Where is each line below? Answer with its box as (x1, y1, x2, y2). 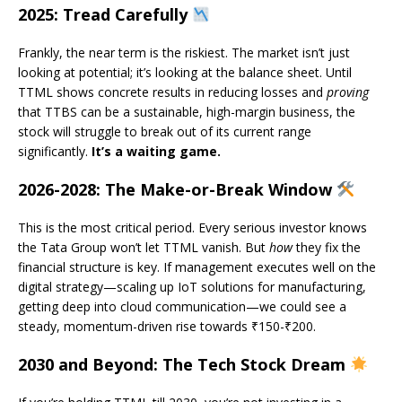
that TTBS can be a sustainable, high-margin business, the (18, 103, 355, 121)
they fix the (293, 239, 361, 257)
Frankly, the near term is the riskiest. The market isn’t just (18, 44, 350, 62)
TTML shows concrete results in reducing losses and (18, 83, 327, 101)
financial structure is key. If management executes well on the (18, 258, 376, 276)
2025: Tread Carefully (18, 4, 192, 26)
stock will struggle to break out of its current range (18, 123, 311, 141)
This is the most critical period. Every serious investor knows (18, 219, 367, 237)
